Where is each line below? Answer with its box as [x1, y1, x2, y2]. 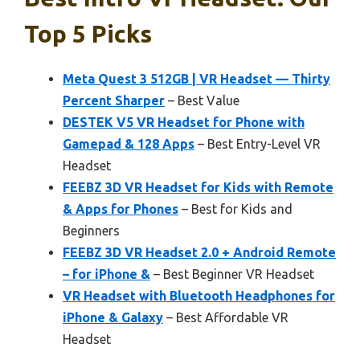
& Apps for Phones [63, 202, 178, 217]
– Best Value [165, 93, 239, 108]
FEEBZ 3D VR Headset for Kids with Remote [63, 180, 333, 195]
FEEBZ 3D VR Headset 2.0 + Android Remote [63, 245, 336, 260]
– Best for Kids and [178, 202, 292, 217]
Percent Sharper [63, 93, 165, 108]
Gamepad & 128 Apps [63, 137, 194, 152]
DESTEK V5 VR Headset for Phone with [63, 115, 305, 130]
